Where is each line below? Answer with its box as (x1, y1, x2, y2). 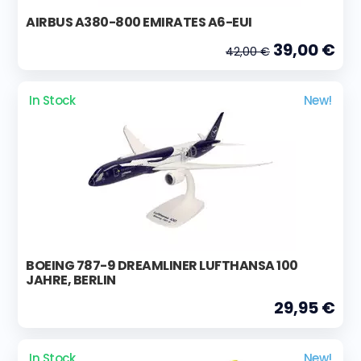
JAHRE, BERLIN (26, 270, 116, 289)
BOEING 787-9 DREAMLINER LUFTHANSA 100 (26, 255, 298, 275)
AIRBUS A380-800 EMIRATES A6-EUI (26, 12, 252, 31)
